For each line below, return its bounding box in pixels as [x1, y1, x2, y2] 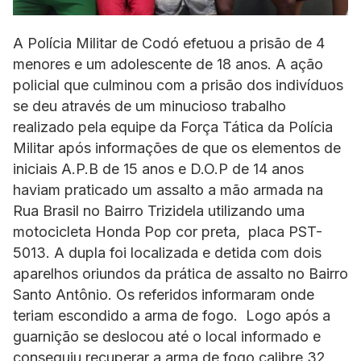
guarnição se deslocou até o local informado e [13, 327, 321, 345]
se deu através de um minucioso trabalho [13, 97, 286, 114]
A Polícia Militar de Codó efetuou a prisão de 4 [13, 34, 325, 52]
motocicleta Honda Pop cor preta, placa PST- [13, 222, 322, 240]
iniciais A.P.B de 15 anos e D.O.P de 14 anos [13, 160, 304, 177]
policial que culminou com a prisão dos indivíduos [13, 76, 343, 93]
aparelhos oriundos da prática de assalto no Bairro [13, 264, 348, 282]
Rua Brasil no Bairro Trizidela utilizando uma [13, 201, 305, 219]
